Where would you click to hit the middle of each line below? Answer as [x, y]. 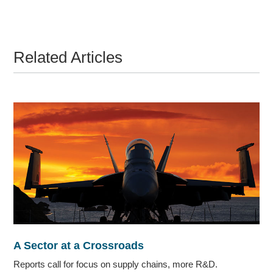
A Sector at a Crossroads [79, 245]
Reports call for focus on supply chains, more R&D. [116, 264]
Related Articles [68, 57]
